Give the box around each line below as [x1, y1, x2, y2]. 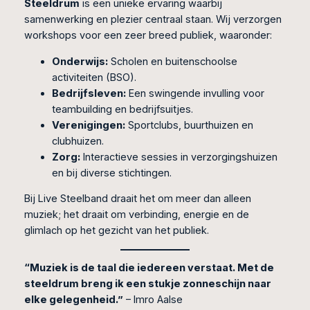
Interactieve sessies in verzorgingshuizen [80, 150, 277, 163]
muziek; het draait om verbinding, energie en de [24, 208, 249, 221]
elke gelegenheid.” [24, 293, 123, 307]
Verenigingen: [51, 118, 125, 131]
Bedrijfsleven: [51, 86, 126, 100]
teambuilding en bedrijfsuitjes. [51, 102, 193, 116]
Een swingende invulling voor [125, 86, 264, 100]
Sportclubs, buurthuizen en [125, 118, 253, 131]
